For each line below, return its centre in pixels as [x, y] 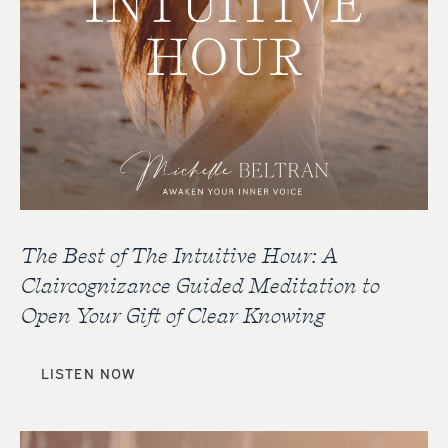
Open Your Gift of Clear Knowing [172, 315]
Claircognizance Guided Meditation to [199, 285]
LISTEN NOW [88, 372]
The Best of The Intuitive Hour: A [178, 255]
